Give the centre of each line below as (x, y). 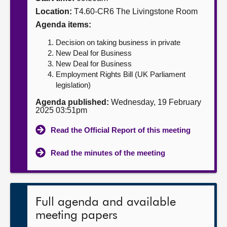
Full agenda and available (106, 202)
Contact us (31, 48)
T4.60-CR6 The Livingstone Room (135, 11)
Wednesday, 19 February (155, 102)
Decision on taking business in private (118, 42)
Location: (54, 11)
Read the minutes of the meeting (108, 153)
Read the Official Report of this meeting (121, 130)
